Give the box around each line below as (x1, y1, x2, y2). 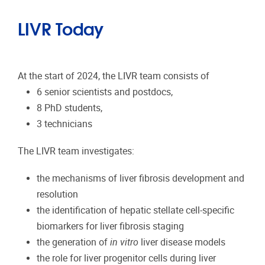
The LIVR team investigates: (18, 146, 134, 157)
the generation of (37, 237, 110, 248)
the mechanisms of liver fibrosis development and (37, 173, 244, 185)
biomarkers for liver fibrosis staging (37, 221, 184, 232)
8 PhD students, (37, 102, 102, 114)
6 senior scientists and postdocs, (37, 86, 173, 98)
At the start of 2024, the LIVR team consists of (18, 70, 209, 82)
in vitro (110, 237, 138, 248)
